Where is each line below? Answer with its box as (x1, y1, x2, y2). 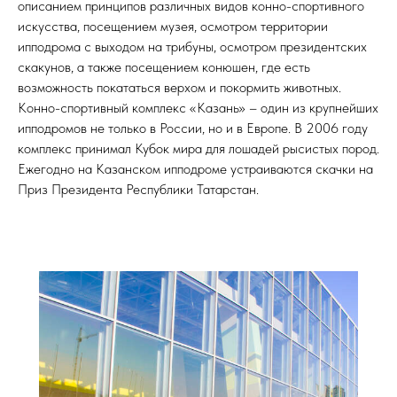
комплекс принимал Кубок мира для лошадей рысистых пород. (18, 140, 379, 157)
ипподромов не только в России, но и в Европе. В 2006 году (18, 120, 368, 136)
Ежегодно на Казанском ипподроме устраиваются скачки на (18, 160, 373, 177)
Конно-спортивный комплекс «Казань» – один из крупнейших (18, 99, 378, 116)
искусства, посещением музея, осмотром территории (18, 18, 328, 35)
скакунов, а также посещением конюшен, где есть (18, 58, 310, 75)
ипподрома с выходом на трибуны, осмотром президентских (18, 38, 367, 55)
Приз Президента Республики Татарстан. (18, 181, 259, 198)
